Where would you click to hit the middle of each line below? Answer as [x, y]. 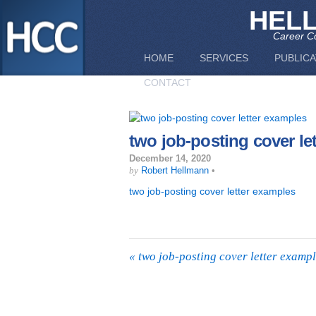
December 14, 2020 [170, 159]
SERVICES [224, 58]
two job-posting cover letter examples [212, 191]
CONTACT [168, 83]
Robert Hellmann [175, 171]
